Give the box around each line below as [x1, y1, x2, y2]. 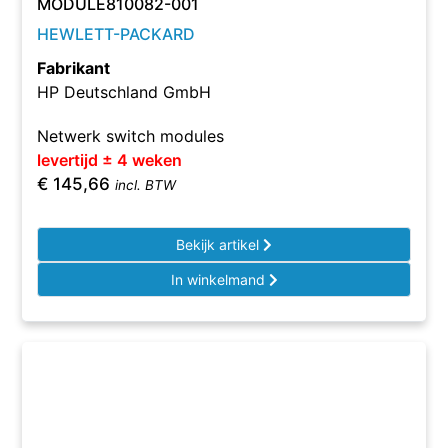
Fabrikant [37, 58, 111, 78]
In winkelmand [170, 271, 269, 288]
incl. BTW [115, 177, 177, 193]
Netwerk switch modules [37, 126, 225, 146]
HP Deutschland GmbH [37, 82, 212, 102]
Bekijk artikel [176, 236, 263, 253]
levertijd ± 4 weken [37, 150, 183, 170]
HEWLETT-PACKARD [37, 24, 196, 44]
